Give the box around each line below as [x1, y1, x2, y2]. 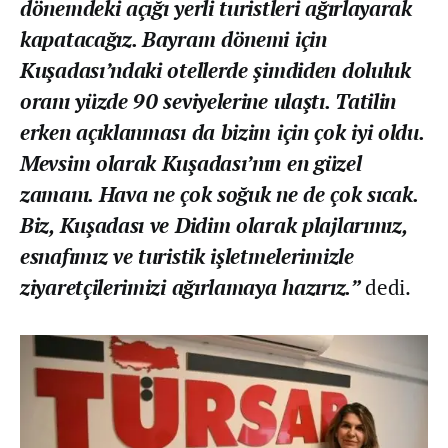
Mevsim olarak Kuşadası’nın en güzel [20, 149, 362, 178]
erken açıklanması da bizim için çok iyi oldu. [20, 118, 424, 147]
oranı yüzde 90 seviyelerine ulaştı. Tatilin [20, 87, 397, 116]
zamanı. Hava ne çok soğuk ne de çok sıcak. [20, 180, 418, 209]
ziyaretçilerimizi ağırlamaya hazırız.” [20, 273, 366, 302]
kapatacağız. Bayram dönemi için [20, 25, 327, 54]
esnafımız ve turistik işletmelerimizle [20, 242, 354, 271]
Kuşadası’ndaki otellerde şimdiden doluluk [20, 56, 411, 85]
